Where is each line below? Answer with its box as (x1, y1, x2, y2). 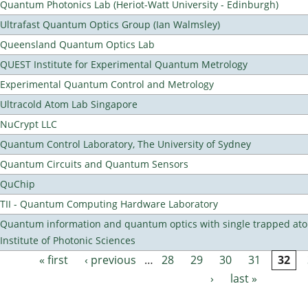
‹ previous (84, 252, 136, 268)
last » (230, 271, 258, 287)
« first (38, 252, 68, 268)
